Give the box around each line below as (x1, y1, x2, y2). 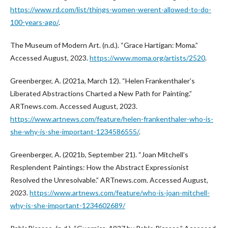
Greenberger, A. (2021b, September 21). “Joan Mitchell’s (10, 150, 188, 159)
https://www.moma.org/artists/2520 (90, 53, 205, 62)
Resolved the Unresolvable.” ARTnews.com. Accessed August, (10, 176, 208, 184)
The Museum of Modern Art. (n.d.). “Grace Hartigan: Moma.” (10, 41, 198, 49)
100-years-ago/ (10, 18, 59, 26)
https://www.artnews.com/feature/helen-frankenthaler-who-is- (10, 115, 213, 123)
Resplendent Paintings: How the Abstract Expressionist (10, 163, 189, 172)
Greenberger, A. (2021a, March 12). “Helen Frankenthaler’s (10, 76, 195, 85)
